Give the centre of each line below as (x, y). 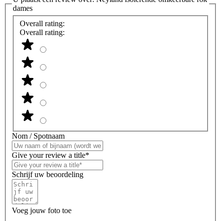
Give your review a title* (51, 155)
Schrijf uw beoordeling (48, 174)
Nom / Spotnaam (38, 136)
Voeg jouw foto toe (42, 210)
